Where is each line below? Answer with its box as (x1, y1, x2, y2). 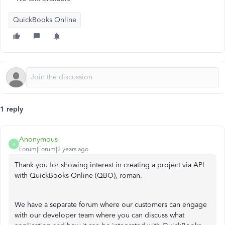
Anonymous (19, 135, 58, 144)
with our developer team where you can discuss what (15, 211, 184, 219)
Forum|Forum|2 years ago (19, 146, 88, 153)
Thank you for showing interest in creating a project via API (15, 161, 204, 169)
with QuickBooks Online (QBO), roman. (15, 171, 142, 180)
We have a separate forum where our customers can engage (15, 200, 207, 209)
